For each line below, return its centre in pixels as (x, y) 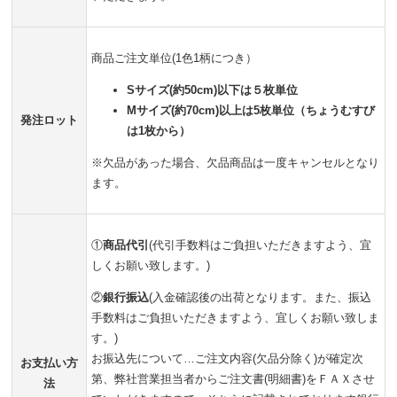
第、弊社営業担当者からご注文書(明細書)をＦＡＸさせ (233, 378)
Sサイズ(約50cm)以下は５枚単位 (212, 90)
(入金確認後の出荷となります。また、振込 (260, 297)
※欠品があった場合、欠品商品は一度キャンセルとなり (235, 162)
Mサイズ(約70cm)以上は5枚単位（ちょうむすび (251, 110)
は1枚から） (159, 130)
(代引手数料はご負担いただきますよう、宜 (260, 245)
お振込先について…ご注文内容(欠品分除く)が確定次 (227, 358)
